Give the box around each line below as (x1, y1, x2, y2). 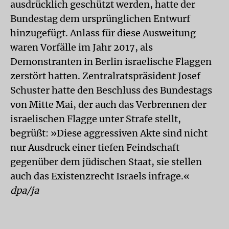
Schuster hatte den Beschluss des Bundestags (10, 84, 212, 96)
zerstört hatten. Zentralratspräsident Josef (10, 70, 200, 82)
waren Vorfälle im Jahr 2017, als (10, 41, 153, 53)
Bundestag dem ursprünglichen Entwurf (10, 12, 190, 25)
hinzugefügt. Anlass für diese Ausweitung (10, 27, 196, 39)
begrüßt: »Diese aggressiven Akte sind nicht (10, 127, 208, 139)
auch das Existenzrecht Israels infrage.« (10, 170, 190, 182)
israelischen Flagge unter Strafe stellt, (10, 112, 181, 125)
